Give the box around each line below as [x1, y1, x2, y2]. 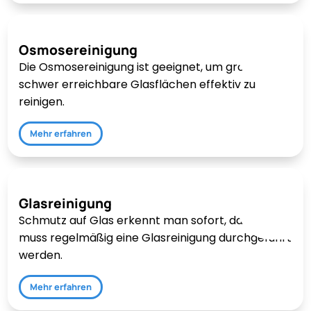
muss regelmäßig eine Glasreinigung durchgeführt [19, 230, 292, 246]
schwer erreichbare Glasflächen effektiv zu [19, 76, 256, 93]
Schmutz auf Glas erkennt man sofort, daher [19, 212, 262, 229]
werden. [19, 247, 63, 264]
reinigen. [19, 94, 65, 110]
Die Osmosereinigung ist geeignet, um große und [19, 59, 283, 76]
